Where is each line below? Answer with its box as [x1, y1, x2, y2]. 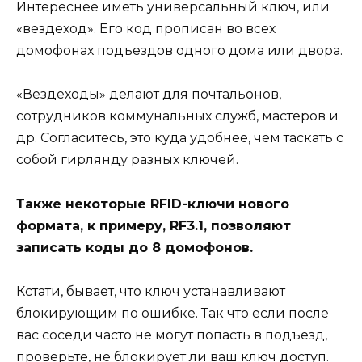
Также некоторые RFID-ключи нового [16, 196, 289, 212]
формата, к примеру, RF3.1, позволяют [16, 217, 291, 234]
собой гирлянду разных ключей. [16, 152, 238, 168]
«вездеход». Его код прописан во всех [16, 21, 276, 37]
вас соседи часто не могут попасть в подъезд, [16, 326, 327, 343]
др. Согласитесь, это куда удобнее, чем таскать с [16, 130, 343, 146]
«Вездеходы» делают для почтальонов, [16, 86, 281, 103]
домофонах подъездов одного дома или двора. [16, 43, 343, 59]
